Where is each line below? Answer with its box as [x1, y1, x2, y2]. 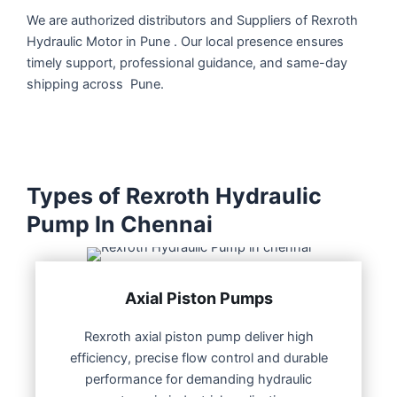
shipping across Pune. [27, 76, 164, 93]
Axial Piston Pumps [124, 288, 273, 307]
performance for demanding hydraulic [85, 370, 312, 387]
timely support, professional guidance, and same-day [27, 55, 347, 72]
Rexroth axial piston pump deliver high [83, 328, 314, 345]
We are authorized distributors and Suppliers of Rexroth [27, 12, 358, 29]
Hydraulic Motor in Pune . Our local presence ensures [27, 34, 344, 51]
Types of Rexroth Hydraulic [27, 182, 322, 209]
